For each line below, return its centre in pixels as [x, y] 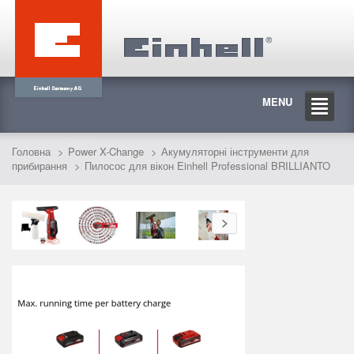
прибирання [40, 166]
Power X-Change [106, 151]
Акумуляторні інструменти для [235, 151]
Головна [31, 151]
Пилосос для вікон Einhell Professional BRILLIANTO [207, 166]
